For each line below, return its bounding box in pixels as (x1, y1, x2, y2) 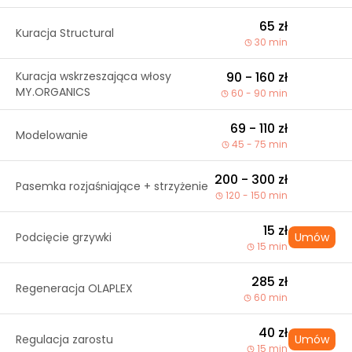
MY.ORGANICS (16, 84, 90, 100)
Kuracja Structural (16, 25, 114, 41)
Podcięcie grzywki (16, 229, 112, 245)
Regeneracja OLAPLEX (16, 280, 133, 296)
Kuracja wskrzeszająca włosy (16, 68, 171, 84)
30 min (255, 35, 288, 49)
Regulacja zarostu (16, 332, 113, 347)
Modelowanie (16, 127, 88, 143)
